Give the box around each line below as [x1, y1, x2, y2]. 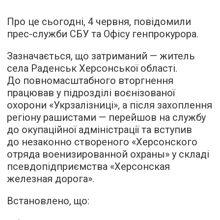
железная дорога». [7, 173, 94, 185]
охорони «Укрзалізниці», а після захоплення [7, 99, 212, 111]
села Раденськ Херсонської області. [7, 62, 177, 74]
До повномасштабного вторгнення [7, 75, 173, 86]
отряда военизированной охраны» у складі [7, 148, 209, 160]
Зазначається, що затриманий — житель [7, 50, 195, 62]
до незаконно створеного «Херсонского [7, 136, 197, 148]
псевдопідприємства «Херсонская [7, 161, 170, 172]
